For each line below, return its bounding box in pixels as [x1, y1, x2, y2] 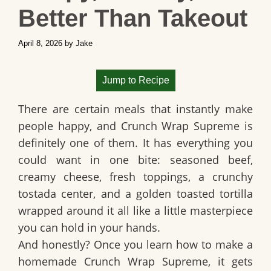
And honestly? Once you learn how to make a [18, 237, 253, 252]
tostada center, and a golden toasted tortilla [18, 186, 253, 201]
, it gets [208, 254, 253, 269]
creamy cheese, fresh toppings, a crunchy [18, 169, 253, 184]
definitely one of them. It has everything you [18, 135, 253, 151]
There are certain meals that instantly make [18, 102, 253, 117]
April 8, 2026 [18, 39, 62, 48]
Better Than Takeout [18, 4, 247, 31]
